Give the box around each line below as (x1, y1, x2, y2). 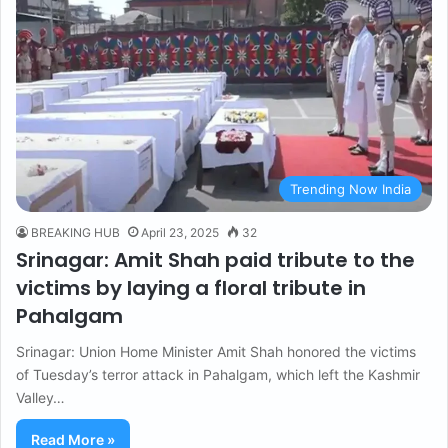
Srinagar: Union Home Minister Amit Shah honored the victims (16, 343, 416, 361)
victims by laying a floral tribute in (16, 274, 366, 303)
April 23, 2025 (141, 225, 219, 241)
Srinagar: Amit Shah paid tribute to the (16, 246, 415, 275)
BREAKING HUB (31, 225, 120, 241)
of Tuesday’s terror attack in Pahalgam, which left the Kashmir (16, 366, 420, 384)
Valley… (16, 389, 65, 407)
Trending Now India (290, 181, 411, 198)
